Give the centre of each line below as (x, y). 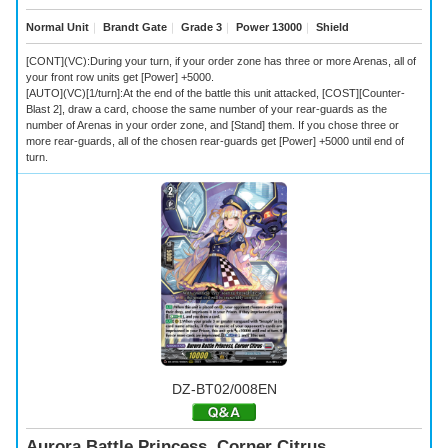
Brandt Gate (133, 26)
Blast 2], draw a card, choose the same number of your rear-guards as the (206, 108)
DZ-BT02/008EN (224, 388)
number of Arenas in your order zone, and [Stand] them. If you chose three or (212, 124)
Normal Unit (57, 26)
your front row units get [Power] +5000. (120, 76)
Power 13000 (267, 26)
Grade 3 (200, 26)
